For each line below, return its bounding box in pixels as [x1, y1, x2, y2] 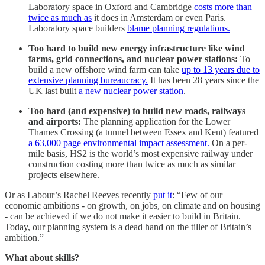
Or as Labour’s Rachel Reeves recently [5, 189, 153, 200]
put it [153, 189, 172, 200]
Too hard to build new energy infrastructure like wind [28, 43, 245, 53]
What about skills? [5, 252, 79, 263]
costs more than [194, 1, 252, 12]
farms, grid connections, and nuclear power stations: [28, 53, 240, 64]
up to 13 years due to [182, 64, 260, 75]
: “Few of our [172, 189, 222, 200]
